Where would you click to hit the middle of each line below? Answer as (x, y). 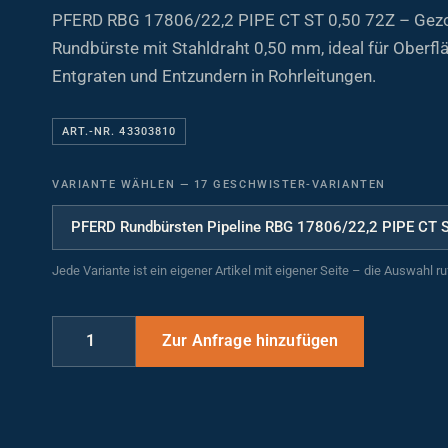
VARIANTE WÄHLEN (116, 174)
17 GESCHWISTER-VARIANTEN (287, 174)
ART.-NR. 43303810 (119, 121)
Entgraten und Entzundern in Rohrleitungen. (214, 65)
